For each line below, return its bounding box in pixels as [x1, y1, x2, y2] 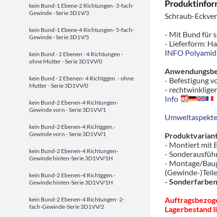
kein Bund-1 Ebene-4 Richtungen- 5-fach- [29, 26, 134, 33]
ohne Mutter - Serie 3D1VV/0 [29, 58, 102, 65]
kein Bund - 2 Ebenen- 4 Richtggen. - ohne [29, 75, 134, 82]
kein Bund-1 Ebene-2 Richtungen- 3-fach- [29, 2, 134, 9]
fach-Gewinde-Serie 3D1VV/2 [29, 203, 104, 210]
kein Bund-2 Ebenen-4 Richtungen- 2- [29, 196, 124, 203]
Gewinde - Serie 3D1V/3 [29, 9, 89, 16]
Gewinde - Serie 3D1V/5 [29, 33, 89, 41]
